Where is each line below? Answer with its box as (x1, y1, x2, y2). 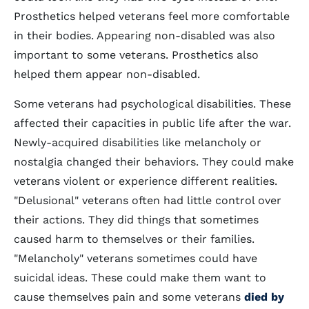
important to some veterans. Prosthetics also (14, 48, 259, 61)
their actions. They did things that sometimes (14, 213, 259, 226)
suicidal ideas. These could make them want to (14, 271, 266, 284)
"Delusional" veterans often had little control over (14, 194, 281, 207)
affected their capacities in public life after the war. (14, 117, 291, 130)
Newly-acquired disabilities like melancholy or (14, 136, 261, 149)
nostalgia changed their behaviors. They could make (14, 155, 294, 168)
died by (244, 290, 284, 303)
